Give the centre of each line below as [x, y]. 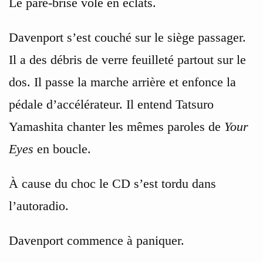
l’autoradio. [39, 205]
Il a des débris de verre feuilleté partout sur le [127, 59]
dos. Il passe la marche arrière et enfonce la [122, 82]
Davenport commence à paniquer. [97, 240]
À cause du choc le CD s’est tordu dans [112, 183]
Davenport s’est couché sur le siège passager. [127, 37]
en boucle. [62, 149]
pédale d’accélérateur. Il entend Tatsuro [111, 104]
